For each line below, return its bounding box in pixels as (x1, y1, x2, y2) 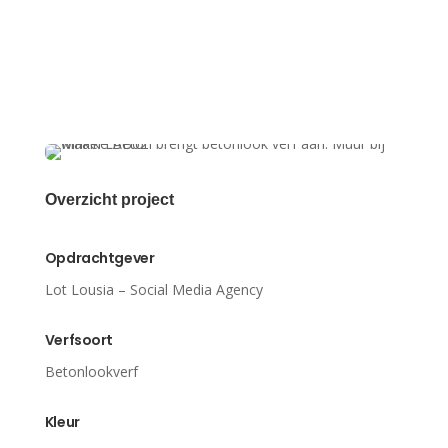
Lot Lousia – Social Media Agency (44, 280, 263, 299)
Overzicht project (44, 191, 174, 208)
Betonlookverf (44, 362, 138, 381)
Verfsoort (44, 330, 114, 350)
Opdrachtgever (44, 248, 155, 268)
